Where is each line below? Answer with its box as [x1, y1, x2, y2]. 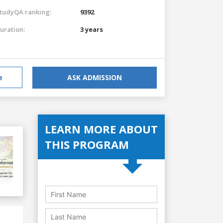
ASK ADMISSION [67, 72, 122, 82]
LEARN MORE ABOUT [45, 121, 158, 136]
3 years [80, 24, 103, 34]
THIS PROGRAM [45, 136, 129, 152]
